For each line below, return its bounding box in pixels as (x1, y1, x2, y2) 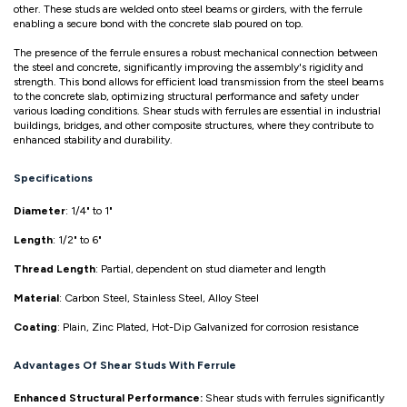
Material (14, 292, 59, 305)
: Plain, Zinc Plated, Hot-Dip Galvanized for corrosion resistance (57, 321, 359, 334)
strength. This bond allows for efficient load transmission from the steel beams (14, 75, 383, 89)
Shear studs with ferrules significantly (203, 391, 384, 404)
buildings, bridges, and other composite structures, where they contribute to (14, 119, 373, 133)
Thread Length (14, 263, 95, 276)
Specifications (14, 172, 93, 185)
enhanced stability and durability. (14, 134, 173, 147)
